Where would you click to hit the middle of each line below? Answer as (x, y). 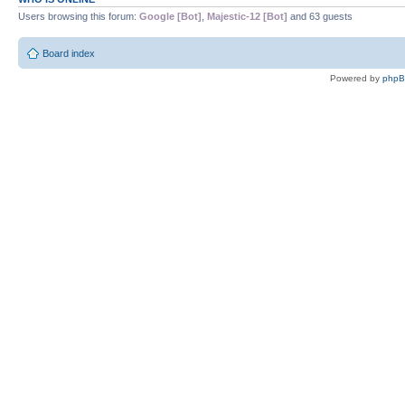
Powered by (356, 79)
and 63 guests (320, 16)
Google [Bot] (170, 16)
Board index (69, 54)
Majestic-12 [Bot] (247, 16)
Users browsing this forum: (79, 16)
